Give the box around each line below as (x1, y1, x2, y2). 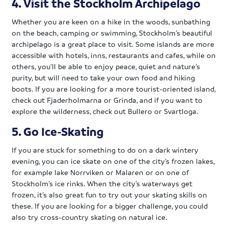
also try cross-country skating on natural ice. (12, 212, 168, 221)
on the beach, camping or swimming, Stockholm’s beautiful (12, 27, 213, 37)
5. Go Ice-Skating (12, 124, 104, 139)
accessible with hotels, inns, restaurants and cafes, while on (12, 50, 216, 60)
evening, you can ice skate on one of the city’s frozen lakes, (12, 156, 215, 165)
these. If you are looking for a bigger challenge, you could (12, 201, 208, 210)
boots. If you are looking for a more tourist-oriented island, (12, 83, 216, 93)
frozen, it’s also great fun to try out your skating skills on (12, 189, 208, 199)
